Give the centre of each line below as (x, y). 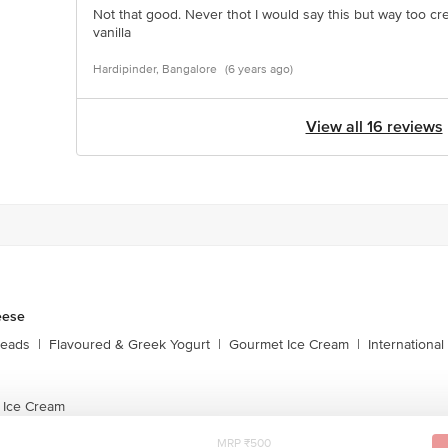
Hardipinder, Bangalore (155, 69)
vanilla (112, 32)
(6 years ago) (259, 69)
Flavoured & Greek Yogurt (129, 344)
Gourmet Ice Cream (289, 344)
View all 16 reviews (374, 127)
